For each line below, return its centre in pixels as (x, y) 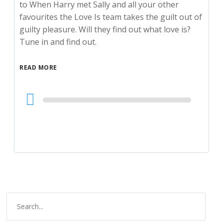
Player (31, 108)
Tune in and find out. (58, 42)
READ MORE (38, 68)
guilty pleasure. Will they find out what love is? (105, 30)
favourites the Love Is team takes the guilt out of (111, 17)
